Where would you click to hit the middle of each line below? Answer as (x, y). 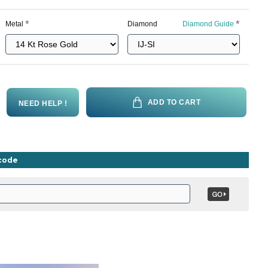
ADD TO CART (174, 102)
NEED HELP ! (42, 103)
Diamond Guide (208, 24)
